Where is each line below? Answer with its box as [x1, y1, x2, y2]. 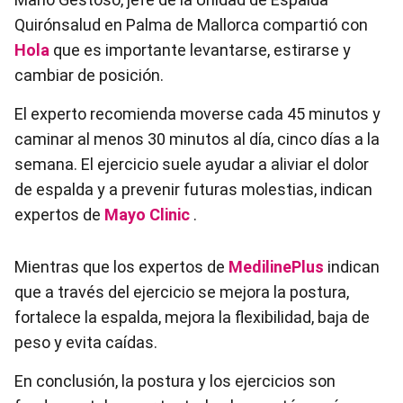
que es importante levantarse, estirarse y [49, 40, 351, 59]
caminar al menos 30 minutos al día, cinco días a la [14, 130, 380, 148]
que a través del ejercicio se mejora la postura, [14, 282, 349, 301]
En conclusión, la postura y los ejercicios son [14, 372, 336, 390]
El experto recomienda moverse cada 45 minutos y [14, 104, 381, 123]
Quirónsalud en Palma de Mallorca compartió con [14, 15, 368, 34]
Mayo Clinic [104, 205, 190, 224]
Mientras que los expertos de [14, 257, 228, 276]
